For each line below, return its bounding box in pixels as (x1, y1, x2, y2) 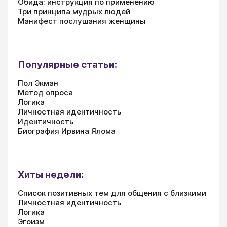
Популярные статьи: (18, 59, 117, 71)
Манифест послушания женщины (18, 16, 146, 26)
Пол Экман (18, 78, 58, 88)
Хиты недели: (18, 169, 84, 181)
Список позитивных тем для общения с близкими (18, 188, 206, 198)
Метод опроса (18, 88, 73, 98)
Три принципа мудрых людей (18, 7, 130, 17)
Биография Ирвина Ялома (18, 126, 116, 136)
